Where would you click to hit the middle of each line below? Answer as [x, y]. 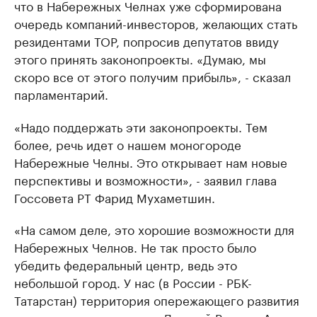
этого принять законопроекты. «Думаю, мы [140, 58]
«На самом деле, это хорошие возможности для [154, 229]
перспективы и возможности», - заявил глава [145, 179]
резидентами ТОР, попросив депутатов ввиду [146, 41]
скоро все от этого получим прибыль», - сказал [152, 76]
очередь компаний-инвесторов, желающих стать [156, 23]
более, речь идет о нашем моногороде [128, 144]
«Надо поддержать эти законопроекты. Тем [141, 126]
